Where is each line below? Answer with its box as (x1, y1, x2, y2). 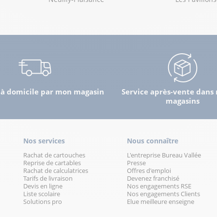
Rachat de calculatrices (23, 166, 88, 175)
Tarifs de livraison (23, 173, 73, 183)
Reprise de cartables (23, 158, 81, 167)
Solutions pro (23, 197, 62, 206)
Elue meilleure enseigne (126, 197, 194, 206)
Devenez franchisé (126, 173, 179, 183)
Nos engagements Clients (126, 189, 200, 198)
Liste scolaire (23, 189, 60, 198)
